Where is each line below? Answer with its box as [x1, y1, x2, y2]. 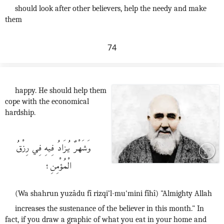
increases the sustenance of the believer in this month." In [15, 204, 204, 213]
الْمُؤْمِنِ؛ [46, 156, 71, 171]
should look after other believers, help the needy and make [15, 4, 206, 13]
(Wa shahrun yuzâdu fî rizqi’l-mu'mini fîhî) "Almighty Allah [15, 189, 212, 198]
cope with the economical [5, 97, 89, 106]
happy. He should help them [15, 86, 106, 95]
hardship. [5, 108, 35, 117]
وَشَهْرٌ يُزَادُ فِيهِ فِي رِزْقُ [16, 138, 90, 153]
